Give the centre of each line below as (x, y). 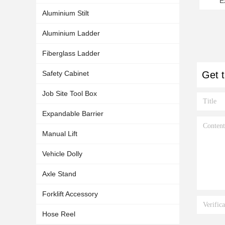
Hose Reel (59, 214)
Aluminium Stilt (66, 13)
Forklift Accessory (70, 194)
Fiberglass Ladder (71, 53)
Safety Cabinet (66, 73)
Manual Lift (60, 134)
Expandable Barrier (73, 114)
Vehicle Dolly (62, 154)
